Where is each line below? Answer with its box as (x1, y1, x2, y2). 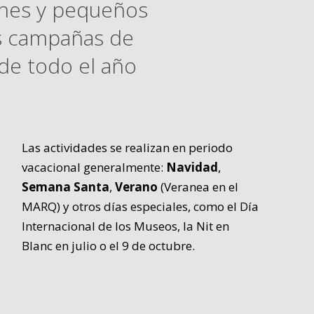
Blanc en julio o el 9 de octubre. (22, 238, 196, 254)
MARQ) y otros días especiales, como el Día (22, 198, 259, 215)
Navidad (166, 159, 219, 176)
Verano (115, 179, 158, 196)
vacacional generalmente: (22, 159, 167, 176)
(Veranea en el (158, 179, 239, 196)
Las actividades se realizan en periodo (22, 139, 233, 156)
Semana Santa (22, 179, 110, 196)
